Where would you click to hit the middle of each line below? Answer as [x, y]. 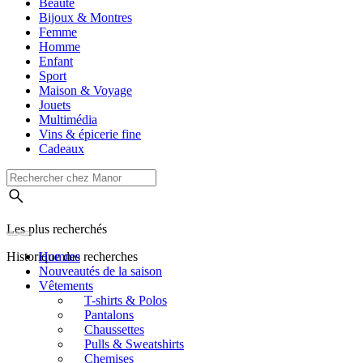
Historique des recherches [72, 257]
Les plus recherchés [57, 229]
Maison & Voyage [85, 91]
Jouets [55, 105]
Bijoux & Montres [85, 18]
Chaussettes [114, 330]
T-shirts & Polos [126, 301]
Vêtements [66, 286]
